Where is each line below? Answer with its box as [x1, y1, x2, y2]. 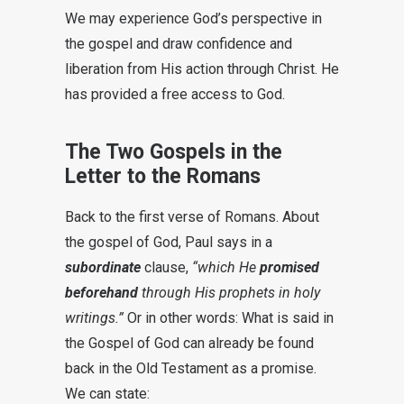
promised [260, 259, 319, 276]
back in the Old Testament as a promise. [65, 360, 317, 377]
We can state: [65, 385, 150, 402]
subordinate [65, 259, 141, 276]
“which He [192, 259, 260, 276]
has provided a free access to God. [65, 86, 285, 103]
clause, [141, 259, 192, 276]
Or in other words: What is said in [124, 309, 334, 326]
